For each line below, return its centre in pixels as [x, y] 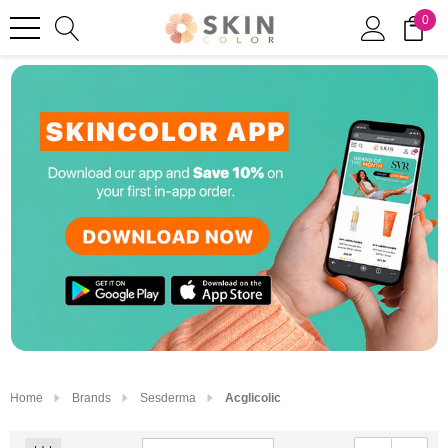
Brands [91, 397]
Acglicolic [253, 397]
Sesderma [168, 397]
